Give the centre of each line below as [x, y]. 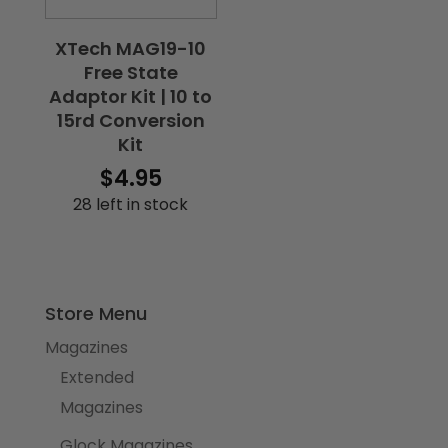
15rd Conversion [130, 120]
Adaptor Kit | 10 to [131, 96]
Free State [130, 72]
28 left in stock [131, 204]
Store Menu [95, 314]
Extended [96, 378]
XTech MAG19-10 [131, 48]
